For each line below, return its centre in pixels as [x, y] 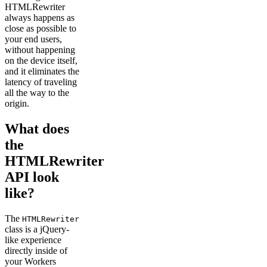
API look [32, 177]
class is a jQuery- [37, 229]
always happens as [40, 17]
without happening [40, 49]
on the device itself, [41, 60]
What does [37, 128]
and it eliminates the [42, 71]
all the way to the [37, 92]
